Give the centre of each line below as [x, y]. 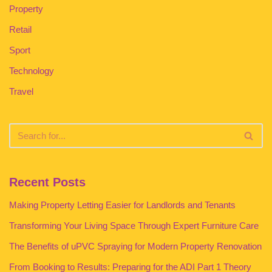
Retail [20, 29]
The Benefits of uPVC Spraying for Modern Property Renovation [135, 246]
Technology [32, 71]
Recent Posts [47, 182]
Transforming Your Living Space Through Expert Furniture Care [134, 226]
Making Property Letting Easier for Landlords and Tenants [122, 205]
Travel [21, 91]
